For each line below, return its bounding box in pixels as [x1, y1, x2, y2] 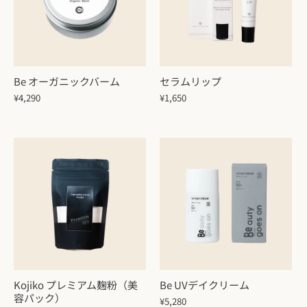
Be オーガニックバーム [14, 74, 120, 89]
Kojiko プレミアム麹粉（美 [14, 278, 138, 293]
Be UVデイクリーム [160, 278, 249, 293]
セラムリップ [160, 74, 221, 89]
